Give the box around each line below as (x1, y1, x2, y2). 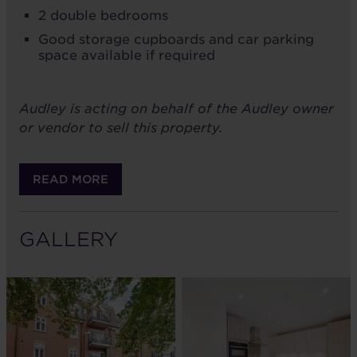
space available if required (38, 47, 215, 63)
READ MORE (33, 173, 108, 186)
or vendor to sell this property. (19, 120, 223, 136)
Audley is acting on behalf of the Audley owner (19, 101, 334, 117)
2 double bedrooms (38, 8, 168, 24)
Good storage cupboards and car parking (38, 31, 314, 47)
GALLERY (19, 228, 118, 252)
